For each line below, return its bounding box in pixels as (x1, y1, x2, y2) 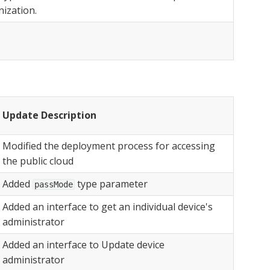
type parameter (75, 177, 148, 191)
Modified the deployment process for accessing (2, 139, 215, 153)
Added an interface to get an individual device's (2, 200, 213, 214)
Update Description (2, 108, 96, 122)
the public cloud (2, 154, 74, 168)
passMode (34, 180, 73, 190)
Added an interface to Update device (2, 238, 165, 252)
